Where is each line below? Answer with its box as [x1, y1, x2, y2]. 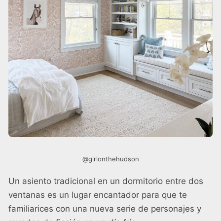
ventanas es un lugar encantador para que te [8, 190, 187, 200]
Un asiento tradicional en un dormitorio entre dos [8, 176, 203, 186]
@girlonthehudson [82, 155, 139, 163]
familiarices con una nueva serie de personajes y [8, 204, 201, 214]
